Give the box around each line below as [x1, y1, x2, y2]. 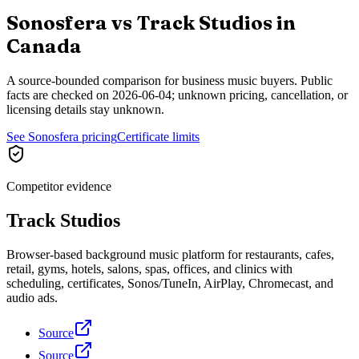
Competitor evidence [6, 179, 111, 193]
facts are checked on [6, 87, 109, 102]
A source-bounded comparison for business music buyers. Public [6, 73, 333, 87]
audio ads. [6, 290, 58, 305]
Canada [6, 34, 82, 58]
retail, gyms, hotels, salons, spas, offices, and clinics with [6, 261, 292, 276]
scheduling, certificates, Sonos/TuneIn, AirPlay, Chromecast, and [6, 276, 333, 290]
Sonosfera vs [6, 10, 136, 34]
